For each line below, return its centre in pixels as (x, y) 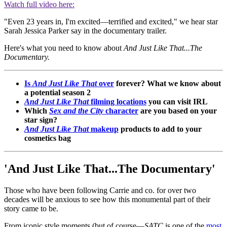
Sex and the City (77, 111)
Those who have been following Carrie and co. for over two (100, 191)
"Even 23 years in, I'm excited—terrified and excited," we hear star (111, 22)
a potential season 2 (58, 93)
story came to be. (32, 209)
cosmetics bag (48, 138)
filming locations (118, 102)
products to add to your (160, 129)
